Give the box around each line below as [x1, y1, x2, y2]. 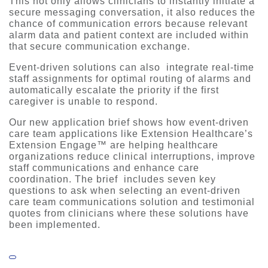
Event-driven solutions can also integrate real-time [9, 62, 254, 73]
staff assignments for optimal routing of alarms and [9, 74, 251, 84]
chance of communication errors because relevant [9, 19, 248, 29]
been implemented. [9, 220, 100, 230]
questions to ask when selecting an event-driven [9, 185, 240, 196]
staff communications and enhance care [9, 163, 199, 173]
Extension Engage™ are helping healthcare [9, 140, 218, 151]
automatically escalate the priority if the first [9, 85, 219, 96]
